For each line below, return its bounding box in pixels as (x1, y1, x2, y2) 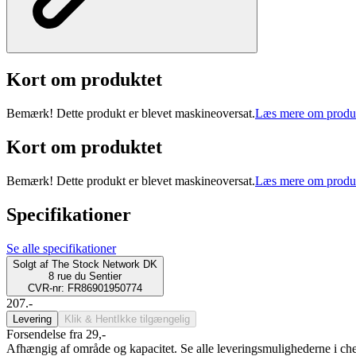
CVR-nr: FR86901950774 (28, 281, 142, 294)
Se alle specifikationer (6, 241, 116, 255)
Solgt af (13, 257, 48, 270)
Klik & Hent (64, 312, 117, 325)
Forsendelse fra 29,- (6, 327, 106, 341)
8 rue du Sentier (48, 269, 122, 282)
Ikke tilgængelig (117, 312, 190, 325)
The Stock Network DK (52, 257, 157, 270)
